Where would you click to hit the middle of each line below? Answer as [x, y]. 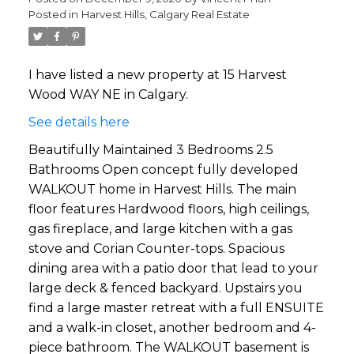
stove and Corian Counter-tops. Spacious [156, 249]
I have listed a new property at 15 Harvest [157, 75]
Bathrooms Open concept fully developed [163, 170]
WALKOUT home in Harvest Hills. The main [162, 190]
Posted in [53, 15]
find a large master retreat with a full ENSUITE [176, 308]
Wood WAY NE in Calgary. [108, 95]
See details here [79, 122]
